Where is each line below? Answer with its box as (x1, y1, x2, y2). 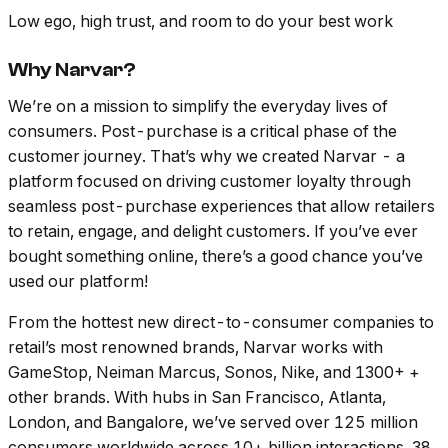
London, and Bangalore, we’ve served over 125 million (8, 412, 418, 433)
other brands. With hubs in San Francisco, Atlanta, (8, 387, 386, 408)
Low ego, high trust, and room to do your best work (8, 11, 393, 32)
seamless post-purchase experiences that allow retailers (8, 196, 435, 217)
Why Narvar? (8, 59, 136, 82)
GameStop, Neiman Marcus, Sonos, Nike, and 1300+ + (8, 362, 420, 383)
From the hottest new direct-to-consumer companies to (8, 312, 434, 333)
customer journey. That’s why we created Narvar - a (8, 146, 405, 167)
